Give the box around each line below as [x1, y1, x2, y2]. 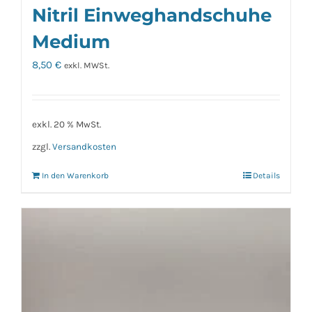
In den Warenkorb [42, 171, 109, 181]
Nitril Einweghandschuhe [32, 4, 272, 26]
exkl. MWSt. [64, 61, 109, 71]
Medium [32, 31, 110, 53]
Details [253, 171, 280, 181]
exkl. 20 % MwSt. [32, 119, 101, 130]
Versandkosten [52, 141, 116, 152]
